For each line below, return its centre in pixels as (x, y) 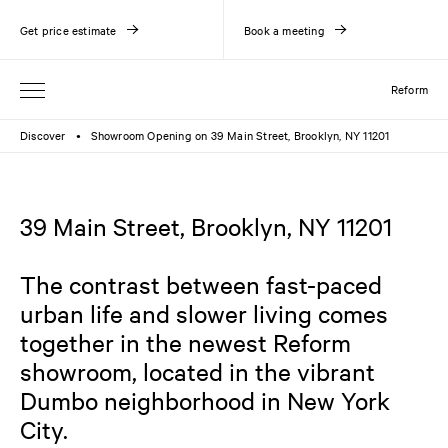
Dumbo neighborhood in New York (205, 400)
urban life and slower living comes (204, 313)
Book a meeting (284, 29)
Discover (43, 135)
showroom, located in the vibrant (197, 371)
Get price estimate (68, 29)
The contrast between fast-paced (201, 284)
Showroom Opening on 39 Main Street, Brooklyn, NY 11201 (240, 135)
